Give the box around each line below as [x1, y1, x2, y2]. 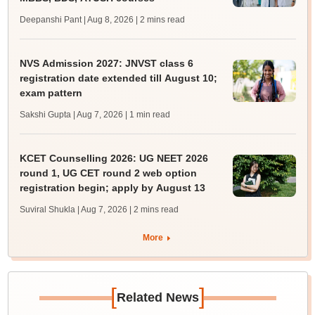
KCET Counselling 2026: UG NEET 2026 [19, 153, 208, 165]
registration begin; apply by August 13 [19, 182, 205, 194]
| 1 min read [124, 110, 170, 120]
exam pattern [19, 87, 82, 99]
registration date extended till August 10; [19, 72, 217, 84]
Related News [116, 290, 199, 305]
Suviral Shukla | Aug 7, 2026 [19, 205, 127, 215]
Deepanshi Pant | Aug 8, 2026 [19, 15, 134, 25]
